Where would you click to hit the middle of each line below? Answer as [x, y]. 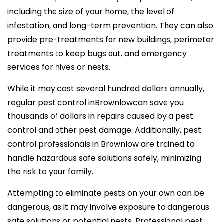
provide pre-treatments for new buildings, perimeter [111, 39]
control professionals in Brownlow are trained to [101, 144]
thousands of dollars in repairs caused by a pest [100, 116]
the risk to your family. [50, 171]
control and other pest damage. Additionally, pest [104, 130]
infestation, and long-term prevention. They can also [110, 25]
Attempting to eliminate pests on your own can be [106, 193]
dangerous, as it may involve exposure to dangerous [108, 207]
